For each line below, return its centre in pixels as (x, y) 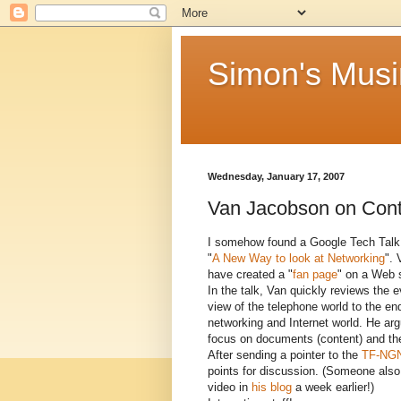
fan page (315, 274)
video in (230, 387)
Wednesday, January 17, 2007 (276, 176)
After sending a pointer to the (285, 354)
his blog (272, 387)
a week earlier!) (333, 387)
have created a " (250, 274)
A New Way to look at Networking (299, 258)
